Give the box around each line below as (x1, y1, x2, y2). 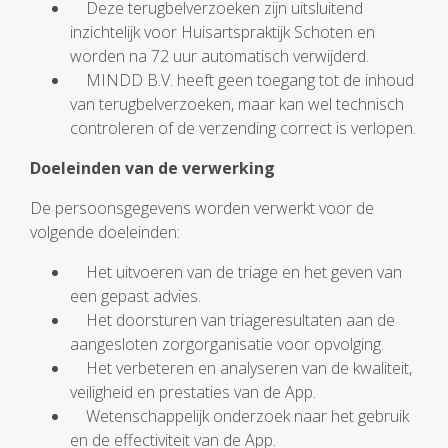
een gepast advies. (70, 285, 201, 307)
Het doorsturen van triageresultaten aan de (70, 309, 395, 331)
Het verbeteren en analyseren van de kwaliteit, (70, 357, 412, 379)
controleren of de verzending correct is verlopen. (70, 117, 416, 139)
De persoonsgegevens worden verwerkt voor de (30, 197, 374, 219)
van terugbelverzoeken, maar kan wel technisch (70, 93, 404, 115)
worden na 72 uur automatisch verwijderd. (70, 45, 369, 67)
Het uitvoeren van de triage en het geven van (70, 261, 402, 283)
